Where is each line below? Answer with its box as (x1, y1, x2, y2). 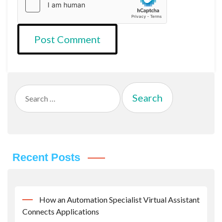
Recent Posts (12, 151, 80, 164)
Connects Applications (22, 206, 99, 216)
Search (14, 85, 37, 95)
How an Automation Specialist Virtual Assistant (39, 194, 200, 204)
